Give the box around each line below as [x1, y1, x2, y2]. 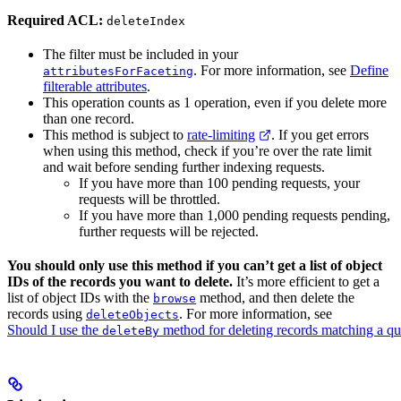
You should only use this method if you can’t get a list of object [7, 257, 382, 273]
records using [7, 305, 86, 321]
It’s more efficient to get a [233, 273, 380, 289]
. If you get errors [271, 126, 369, 142]
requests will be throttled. [79, 191, 220, 207]
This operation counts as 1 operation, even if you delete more [43, 94, 387, 110]
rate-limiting [187, 126, 255, 142]
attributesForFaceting [43, 64, 193, 78]
